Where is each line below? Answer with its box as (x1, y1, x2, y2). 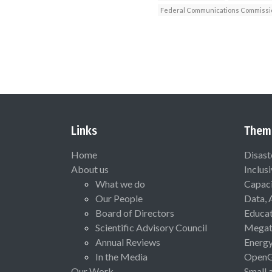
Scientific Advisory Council (95, 222, 207, 234)
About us (71, 163, 109, 175)
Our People (95, 192, 143, 205)
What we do (95, 178, 145, 190)
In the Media (95, 251, 148, 263)
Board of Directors (95, 207, 174, 219)
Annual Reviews (95, 236, 160, 248)
